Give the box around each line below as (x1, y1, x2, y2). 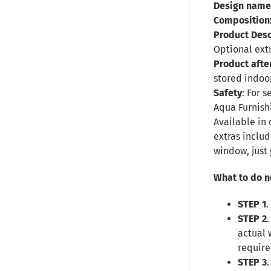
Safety (214, 87, 242, 99)
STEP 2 (238, 213, 267, 224)
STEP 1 (238, 198, 266, 210)
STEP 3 (238, 256, 267, 268)
